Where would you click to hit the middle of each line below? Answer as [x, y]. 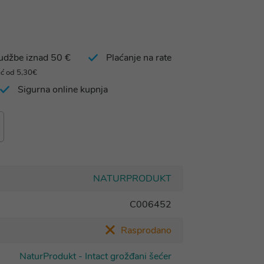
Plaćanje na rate [139, 58]
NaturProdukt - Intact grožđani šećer [95, 256]
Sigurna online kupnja [63, 90]
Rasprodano [146, 230]
